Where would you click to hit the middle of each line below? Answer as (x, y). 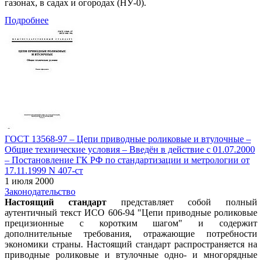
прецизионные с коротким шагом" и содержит (131, 223)
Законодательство (40, 191)
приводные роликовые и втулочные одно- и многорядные (131, 254)
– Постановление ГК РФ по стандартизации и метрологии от (127, 160)
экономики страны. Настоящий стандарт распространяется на (131, 244)
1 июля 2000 (29, 181)
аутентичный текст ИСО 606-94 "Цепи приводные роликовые (131, 212)
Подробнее (27, 20)
